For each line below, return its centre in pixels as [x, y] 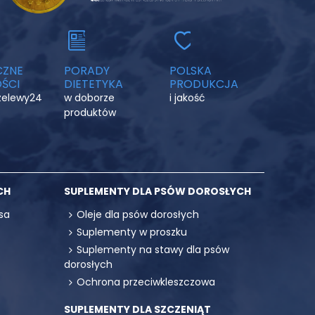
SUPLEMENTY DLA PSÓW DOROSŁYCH [157, 191]
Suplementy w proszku [132, 232]
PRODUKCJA [204, 84]
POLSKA [191, 71]
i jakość [187, 98]
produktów [90, 112]
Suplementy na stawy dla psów [153, 250]
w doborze [89, 98]
